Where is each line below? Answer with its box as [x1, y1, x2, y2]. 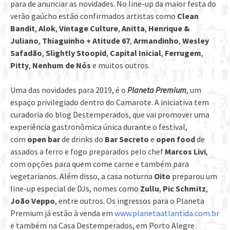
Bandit [10, 23, 35, 33]
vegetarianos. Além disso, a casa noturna [10, 170, 154, 181]
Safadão [10, 47, 42, 58]
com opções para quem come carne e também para [10, 158, 189, 169]
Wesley [182, 35, 209, 46]
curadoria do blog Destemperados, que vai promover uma [10, 109, 209, 120]
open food [156, 133, 195, 144]
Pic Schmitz [163, 183, 206, 194]
